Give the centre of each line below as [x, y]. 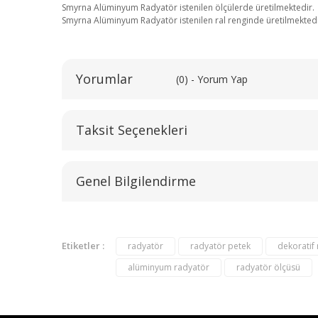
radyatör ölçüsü [268, 267]
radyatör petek [220, 246]
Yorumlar [104, 78]
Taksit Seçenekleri [132, 130]
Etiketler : [83, 245]
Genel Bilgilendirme [136, 181]
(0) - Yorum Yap [212, 79]
